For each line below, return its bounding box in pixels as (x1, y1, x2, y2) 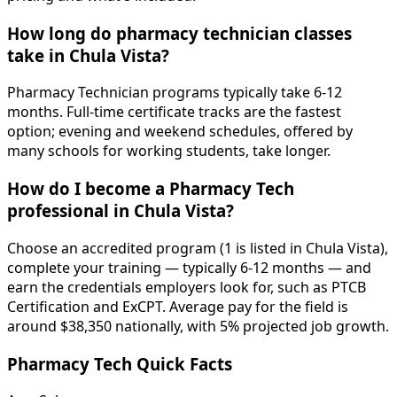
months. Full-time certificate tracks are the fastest (7, 102, 341, 122)
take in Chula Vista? (7, 43, 169, 66)
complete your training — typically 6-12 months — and (7, 257, 371, 277)
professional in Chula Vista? (7, 199, 234, 222)
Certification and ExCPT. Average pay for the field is (7, 296, 348, 316)
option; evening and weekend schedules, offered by (7, 121, 353, 142)
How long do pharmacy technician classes (7, 21, 352, 44)
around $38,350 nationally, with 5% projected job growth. (7, 315, 389, 336)
